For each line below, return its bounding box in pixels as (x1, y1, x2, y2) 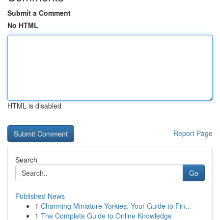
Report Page (173, 128, 213, 138)
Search (15, 155, 37, 165)
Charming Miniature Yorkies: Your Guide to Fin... (41, 201, 191, 211)
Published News (15, 191, 65, 201)
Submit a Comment (7, 8, 71, 18)
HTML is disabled (7, 101, 61, 110)
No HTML (7, 20, 38, 30)
